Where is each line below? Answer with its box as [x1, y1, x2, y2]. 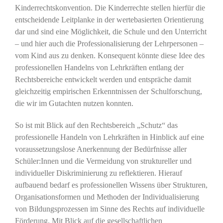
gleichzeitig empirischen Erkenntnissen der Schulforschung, [14, 87, 202, 96]
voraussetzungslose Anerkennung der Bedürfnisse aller [14, 145, 187, 154]
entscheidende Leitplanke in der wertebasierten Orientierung [14, 15, 204, 24]
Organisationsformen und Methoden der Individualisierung [14, 193, 199, 202]
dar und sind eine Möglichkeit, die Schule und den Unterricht [14, 27, 207, 36]
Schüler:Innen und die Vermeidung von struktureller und [14, 157, 192, 166]
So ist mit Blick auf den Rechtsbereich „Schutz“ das [14, 121, 178, 130]
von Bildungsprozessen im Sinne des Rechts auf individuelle [14, 205, 205, 214]
